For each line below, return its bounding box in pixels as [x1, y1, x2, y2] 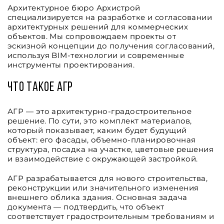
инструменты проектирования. [7, 60, 135, 69]
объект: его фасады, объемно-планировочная [7, 135, 196, 144]
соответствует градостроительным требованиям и [7, 211, 214, 221]
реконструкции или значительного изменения [7, 183, 199, 192]
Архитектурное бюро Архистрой [7, 3, 140, 12]
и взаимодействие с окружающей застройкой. [7, 154, 198, 163]
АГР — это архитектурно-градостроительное [7, 106, 192, 116]
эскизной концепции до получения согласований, [7, 41, 215, 50]
